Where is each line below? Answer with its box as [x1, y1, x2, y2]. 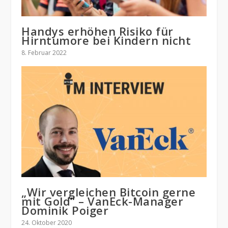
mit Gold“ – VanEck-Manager [21, 193, 184, 209]
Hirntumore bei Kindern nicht [21, 33, 191, 48]
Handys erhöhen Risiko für [21, 23, 174, 39]
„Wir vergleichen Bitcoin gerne [21, 184, 196, 200]
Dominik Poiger [21, 203, 109, 218]
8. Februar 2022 [21, 48, 67, 58]
